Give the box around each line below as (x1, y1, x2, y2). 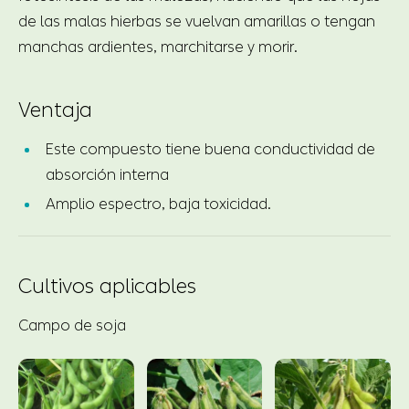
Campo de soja (18, 316, 126, 334)
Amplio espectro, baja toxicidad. (46, 194, 271, 213)
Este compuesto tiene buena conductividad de (46, 140, 375, 158)
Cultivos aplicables (18, 274, 196, 299)
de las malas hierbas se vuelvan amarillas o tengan (18, 12, 375, 30)
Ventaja (18, 98, 92, 122)
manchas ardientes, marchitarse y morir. (18, 37, 298, 56)
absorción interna (46, 165, 169, 184)
